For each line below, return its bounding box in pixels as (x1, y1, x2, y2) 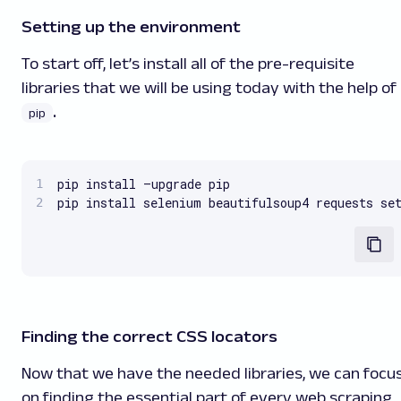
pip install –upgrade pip (57, 175, 230, 193)
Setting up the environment (21, 18, 241, 37)
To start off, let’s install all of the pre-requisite (21, 55, 354, 73)
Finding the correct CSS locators (21, 328, 277, 346)
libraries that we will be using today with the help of (21, 79, 397, 98)
